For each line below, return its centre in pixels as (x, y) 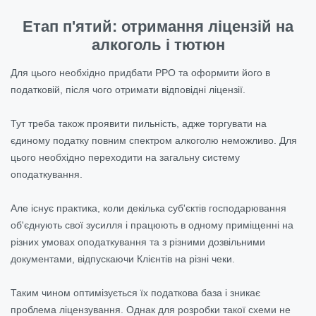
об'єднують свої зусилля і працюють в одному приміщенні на (152, 225)
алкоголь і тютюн (158, 44)
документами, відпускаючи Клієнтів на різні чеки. (123, 259)
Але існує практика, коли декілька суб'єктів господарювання (148, 208)
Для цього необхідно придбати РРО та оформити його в (140, 72)
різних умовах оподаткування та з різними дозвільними (138, 242)
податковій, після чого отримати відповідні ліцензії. (128, 89)
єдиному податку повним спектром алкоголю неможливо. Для (154, 140)
